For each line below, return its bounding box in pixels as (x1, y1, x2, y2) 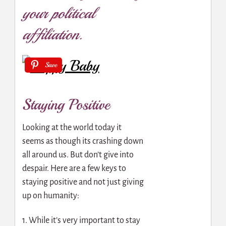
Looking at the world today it (22, 123, 122, 133)
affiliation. (22, 25, 91, 44)
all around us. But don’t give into (22, 150, 134, 160)
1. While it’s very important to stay (22, 215, 140, 225)
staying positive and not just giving (22, 178, 144, 187)
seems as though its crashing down (22, 137, 143, 146)
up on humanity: (22, 191, 79, 201)
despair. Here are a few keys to (22, 164, 126, 174)
